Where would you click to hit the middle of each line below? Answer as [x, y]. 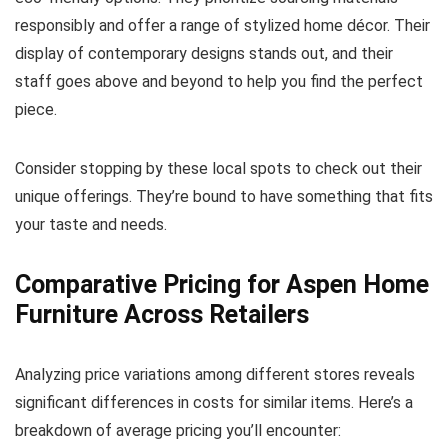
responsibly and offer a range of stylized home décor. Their [222, 25]
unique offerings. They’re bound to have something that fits [224, 196]
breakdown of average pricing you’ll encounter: [178, 430]
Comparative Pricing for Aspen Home [222, 284]
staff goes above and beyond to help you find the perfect [219, 81]
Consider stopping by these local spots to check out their [218, 168]
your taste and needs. [91, 224]
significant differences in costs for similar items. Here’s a [214, 402]
